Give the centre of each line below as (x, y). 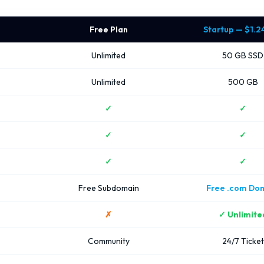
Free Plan (108, 29)
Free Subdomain (108, 188)
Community (108, 241)
